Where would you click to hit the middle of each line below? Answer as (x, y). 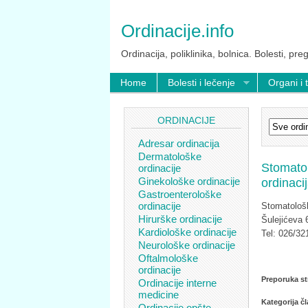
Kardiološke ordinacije (187, 232)
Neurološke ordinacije (187, 245)
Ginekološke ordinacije (189, 181)
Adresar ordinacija (179, 143)
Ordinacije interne (177, 283)
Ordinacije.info (177, 31)
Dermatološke (170, 156)
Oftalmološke (168, 258)
